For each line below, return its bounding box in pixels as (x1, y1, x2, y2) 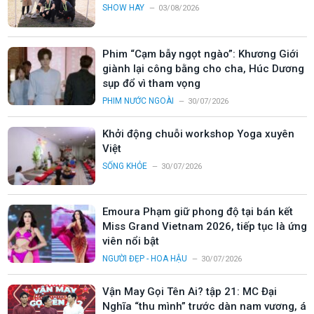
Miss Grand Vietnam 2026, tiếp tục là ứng (102, 219, 307, 233)
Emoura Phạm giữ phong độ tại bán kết (102, 205, 293, 218)
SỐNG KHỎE (102, 161, 147, 171)
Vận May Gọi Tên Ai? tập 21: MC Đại (102, 285, 277, 298)
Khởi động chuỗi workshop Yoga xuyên (102, 127, 294, 140)
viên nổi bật (102, 234, 159, 247)
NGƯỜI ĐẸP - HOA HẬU (102, 253, 187, 264)
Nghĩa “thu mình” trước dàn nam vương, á (102, 299, 306, 313)
